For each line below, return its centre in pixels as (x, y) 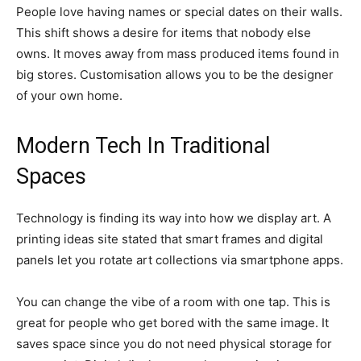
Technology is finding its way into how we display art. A (174, 218)
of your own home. (69, 95)
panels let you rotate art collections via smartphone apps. (180, 259)
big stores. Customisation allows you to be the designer (175, 74)
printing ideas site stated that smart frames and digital (170, 239)
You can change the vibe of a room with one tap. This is (173, 301)
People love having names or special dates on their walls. (179, 11)
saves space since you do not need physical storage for (174, 343)
